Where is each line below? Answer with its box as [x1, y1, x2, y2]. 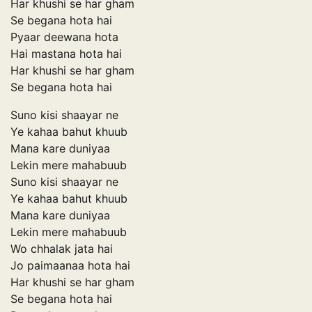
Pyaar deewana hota [10, 29, 118, 44]
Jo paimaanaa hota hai [10, 258, 130, 272]
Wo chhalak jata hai [10, 241, 113, 256]
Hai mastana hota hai [10, 46, 122, 61]
